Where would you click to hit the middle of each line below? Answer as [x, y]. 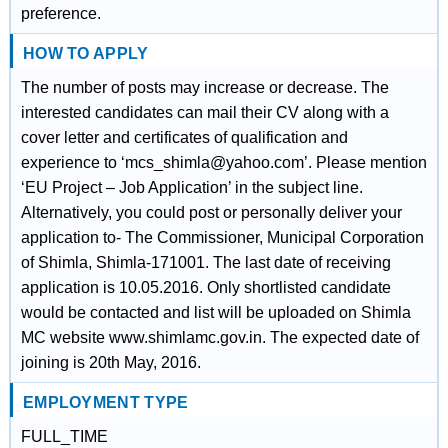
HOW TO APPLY [85, 53]
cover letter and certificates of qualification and [184, 137]
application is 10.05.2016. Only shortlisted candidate [205, 287]
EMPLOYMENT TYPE [105, 402]
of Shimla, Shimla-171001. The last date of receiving [205, 262]
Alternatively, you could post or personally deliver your [211, 212]
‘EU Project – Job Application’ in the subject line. [191, 187]
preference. [60, 13]
